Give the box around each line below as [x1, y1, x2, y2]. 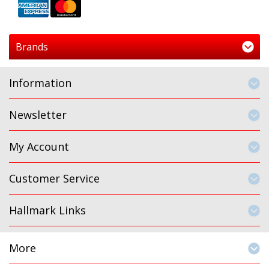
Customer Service [9, 171, 100, 186]
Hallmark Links [9, 203, 86, 217]
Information [9, 76, 71, 90]
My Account [9, 139, 69, 154]
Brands [16, 40, 48, 53]
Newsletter [9, 107, 67, 122]
